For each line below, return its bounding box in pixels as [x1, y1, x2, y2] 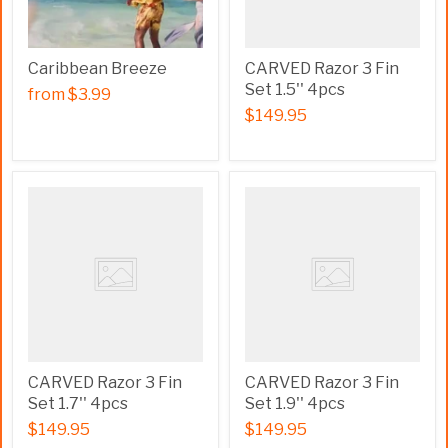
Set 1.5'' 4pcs [245, 80, 345, 99]
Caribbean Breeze [28, 59, 167, 78]
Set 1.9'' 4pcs [245, 394, 345, 413]
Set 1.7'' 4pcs [28, 394, 128, 413]
